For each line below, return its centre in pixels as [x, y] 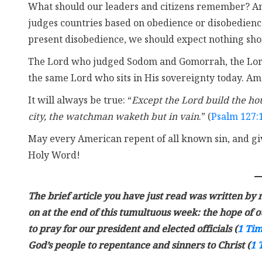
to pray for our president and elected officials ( [133, 230]
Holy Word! [54, 156]
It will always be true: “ [80, 101]
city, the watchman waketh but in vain [113, 117]
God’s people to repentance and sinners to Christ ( [139, 246]
